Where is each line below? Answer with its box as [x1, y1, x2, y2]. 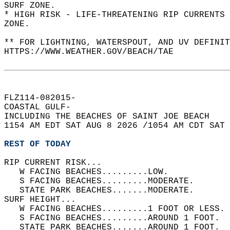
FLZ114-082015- [4, 93, 86, 103]
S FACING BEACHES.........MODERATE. [4, 177, 209, 186]
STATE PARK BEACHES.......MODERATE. [4, 186, 209, 195]
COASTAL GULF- [4, 103, 81, 112]
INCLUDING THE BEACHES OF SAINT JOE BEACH [4, 112, 220, 121]
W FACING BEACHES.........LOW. [4, 167, 184, 177]
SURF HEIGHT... [4, 195, 86, 204]
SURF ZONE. [4, 1, 66, 10]
